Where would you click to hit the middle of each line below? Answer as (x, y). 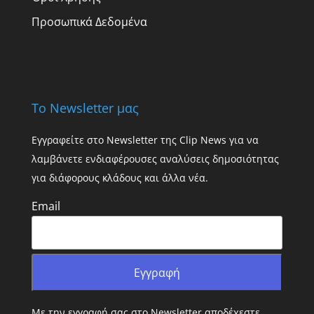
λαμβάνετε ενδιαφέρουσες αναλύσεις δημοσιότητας (155, 158)
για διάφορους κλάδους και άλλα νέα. (120, 177)
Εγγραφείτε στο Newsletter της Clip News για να (145, 139)
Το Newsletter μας (85, 108)
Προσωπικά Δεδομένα (89, 22)
